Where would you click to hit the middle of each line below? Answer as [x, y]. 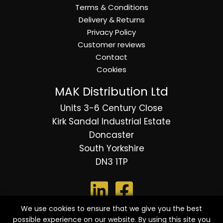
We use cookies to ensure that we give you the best [111, 209]
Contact [111, 57]
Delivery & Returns [111, 20]
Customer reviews [111, 45]
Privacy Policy [111, 32]
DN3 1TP [111, 162]
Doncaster [111, 135]
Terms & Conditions [111, 7]
